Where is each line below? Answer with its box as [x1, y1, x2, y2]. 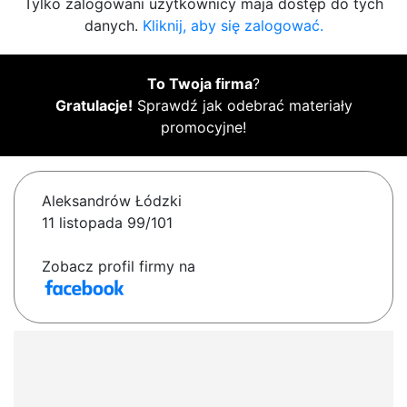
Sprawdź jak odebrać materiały [132, 96, 352, 115]
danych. [84, 16, 143, 35]
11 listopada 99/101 [42, 213, 173, 233]
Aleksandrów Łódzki [42, 192, 182, 211]
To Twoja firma [147, 74, 253, 94]
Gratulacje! [55, 96, 133, 115]
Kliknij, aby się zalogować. [142, 16, 323, 35]
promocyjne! [161, 118, 246, 137]
